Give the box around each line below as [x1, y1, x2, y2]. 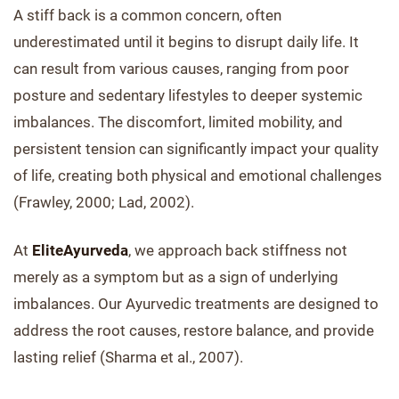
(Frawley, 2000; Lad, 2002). [13, 193, 194, 211]
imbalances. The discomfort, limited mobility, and [13, 113, 343, 131]
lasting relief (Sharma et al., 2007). [13, 348, 243, 366]
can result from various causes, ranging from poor [13, 60, 349, 77]
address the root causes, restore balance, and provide [13, 322, 374, 339]
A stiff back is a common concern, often [13, 6, 281, 24]
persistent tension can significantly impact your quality [13, 140, 379, 158]
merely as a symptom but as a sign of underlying [13, 268, 338, 286]
